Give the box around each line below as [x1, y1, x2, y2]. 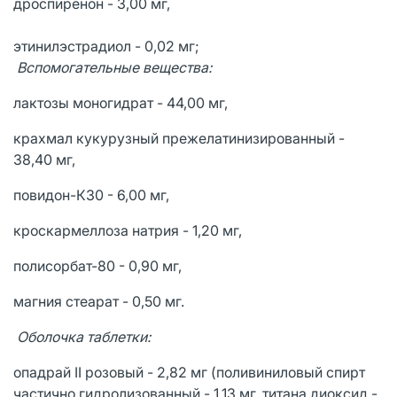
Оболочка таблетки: [17, 327, 151, 346]
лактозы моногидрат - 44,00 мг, [13, 93, 228, 112]
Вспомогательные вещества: [17, 58, 212, 76]
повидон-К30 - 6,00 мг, [13, 185, 169, 204]
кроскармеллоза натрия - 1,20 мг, [13, 221, 242, 239]
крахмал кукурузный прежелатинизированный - [13, 128, 345, 147]
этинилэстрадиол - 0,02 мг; [13, 36, 199, 55]
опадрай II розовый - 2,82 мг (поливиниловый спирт [13, 362, 365, 381]
